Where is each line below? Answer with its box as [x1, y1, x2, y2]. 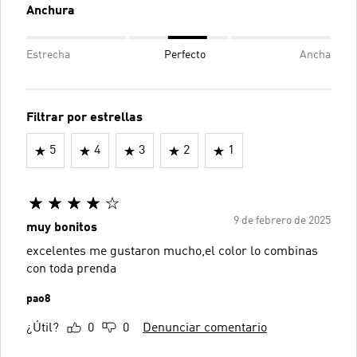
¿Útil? [26, 322, 59, 335]
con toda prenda [26, 263, 116, 276]
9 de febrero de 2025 [233, 215, 331, 226]
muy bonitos [26, 222, 97, 234]
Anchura [26, 5, 75, 18]
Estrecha [26, 49, 70, 61]
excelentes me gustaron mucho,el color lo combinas [26, 245, 318, 258]
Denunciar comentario [143, 322, 267, 335]
